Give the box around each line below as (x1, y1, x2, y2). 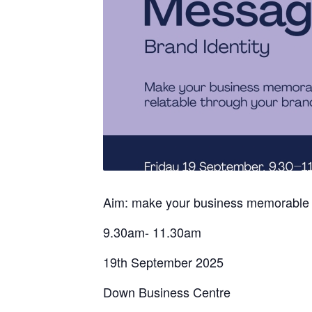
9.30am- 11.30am (103, 223, 201, 241)
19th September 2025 (103, 253, 224, 271)
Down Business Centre (103, 283, 231, 301)
